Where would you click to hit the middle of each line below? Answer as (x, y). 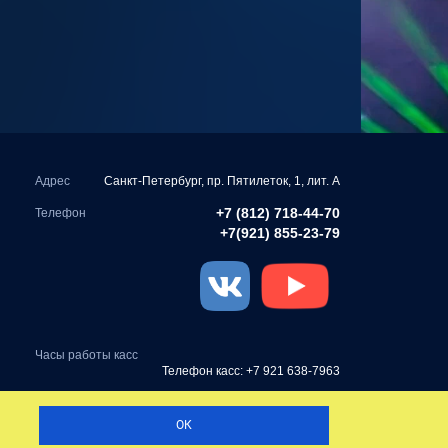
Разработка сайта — (206, 424)
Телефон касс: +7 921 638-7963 (250, 371)
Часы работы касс (87, 355)
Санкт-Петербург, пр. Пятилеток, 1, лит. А (221, 181)
